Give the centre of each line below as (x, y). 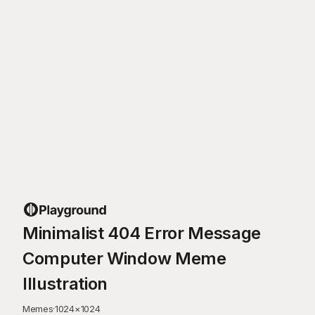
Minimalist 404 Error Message (142, 233)
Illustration (65, 284)
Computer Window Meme (124, 258)
